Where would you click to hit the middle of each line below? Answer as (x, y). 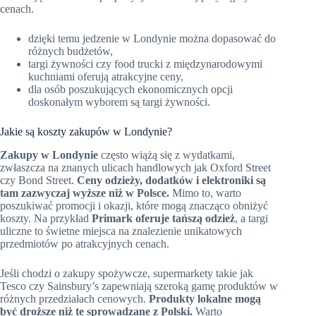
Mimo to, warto (205, 193)
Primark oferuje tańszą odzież (163, 218)
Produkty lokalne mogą (205, 298)
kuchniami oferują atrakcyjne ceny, (106, 76)
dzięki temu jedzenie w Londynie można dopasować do (152, 38)
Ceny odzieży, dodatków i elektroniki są (171, 180)
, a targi (251, 218)
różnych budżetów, (71, 51)
